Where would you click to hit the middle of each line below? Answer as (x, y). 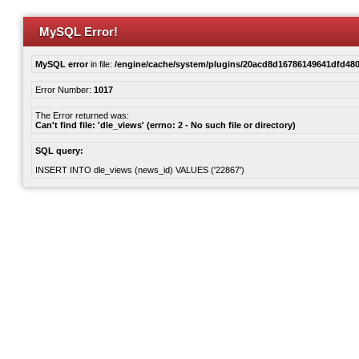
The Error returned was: (82, 115)
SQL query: (59, 151)
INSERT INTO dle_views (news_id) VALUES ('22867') (140, 170)
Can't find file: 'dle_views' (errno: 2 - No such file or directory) (165, 125)
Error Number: (65, 90)
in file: (101, 64)
